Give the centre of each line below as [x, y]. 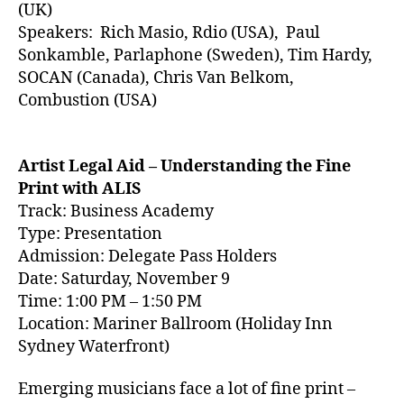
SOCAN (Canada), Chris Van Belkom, [156, 78]
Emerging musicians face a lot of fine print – [187, 389]
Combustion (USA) [87, 101]
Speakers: [57, 33]
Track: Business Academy [116, 211]
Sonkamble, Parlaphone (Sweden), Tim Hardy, [195, 55]
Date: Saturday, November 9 [124, 279]
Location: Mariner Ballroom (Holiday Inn [175, 324]
